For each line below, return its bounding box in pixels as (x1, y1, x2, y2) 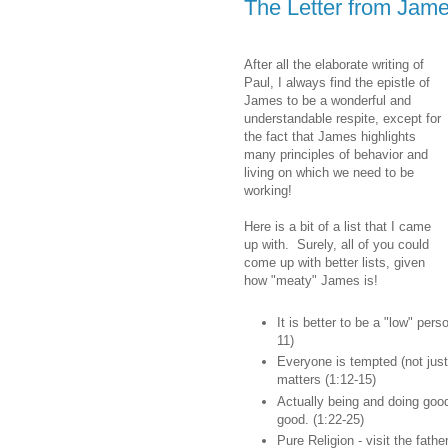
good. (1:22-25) (277, 411, 364, 427)
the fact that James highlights (244, 128, 416, 144)
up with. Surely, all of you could (244, 236, 429, 252)
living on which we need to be (244, 164, 414, 180)
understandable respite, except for (244, 110, 441, 126)
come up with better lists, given (244, 254, 425, 270)
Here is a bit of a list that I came (244, 218, 431, 234)
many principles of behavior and (244, 146, 428, 162)
